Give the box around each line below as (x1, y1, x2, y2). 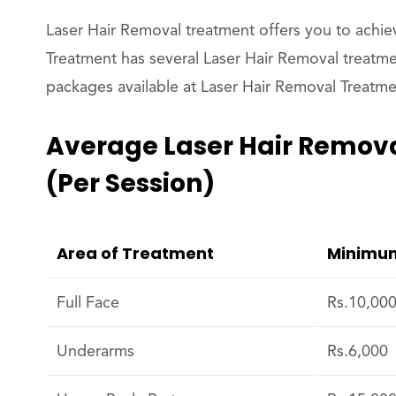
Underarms (57, 344, 134, 360)
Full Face (57, 295, 119, 311)
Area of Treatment (57, 242, 214, 264)
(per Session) (46, 166, 215, 201)
